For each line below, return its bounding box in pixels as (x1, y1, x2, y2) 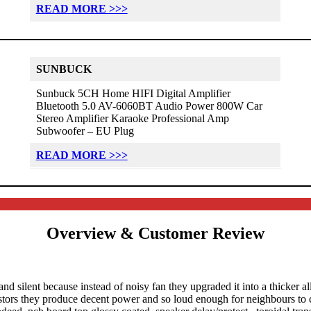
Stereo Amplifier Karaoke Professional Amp (35, 112, 229, 124)
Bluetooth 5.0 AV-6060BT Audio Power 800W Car (35, 99, 262, 112)
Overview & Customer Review (47, 224, 264, 242)
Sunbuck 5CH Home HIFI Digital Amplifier (35, 87, 230, 99)
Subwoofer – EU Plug (35, 124, 134, 137)
